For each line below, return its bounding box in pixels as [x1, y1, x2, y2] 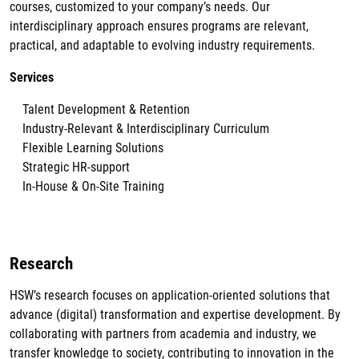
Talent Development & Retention [22, 102, 190, 118]
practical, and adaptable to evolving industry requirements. [10, 38, 315, 54]
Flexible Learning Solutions [22, 140, 163, 156]
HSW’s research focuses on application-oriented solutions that [10, 288, 330, 304]
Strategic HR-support [22, 159, 130, 175]
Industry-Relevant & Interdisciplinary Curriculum [22, 121, 269, 137]
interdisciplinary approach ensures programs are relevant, [10, 18, 309, 34]
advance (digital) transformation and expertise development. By [10, 307, 341, 323]
